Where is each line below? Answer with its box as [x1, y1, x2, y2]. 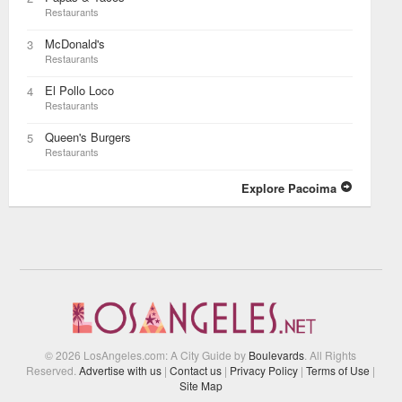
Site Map [179, 377, 223, 393]
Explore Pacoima [241, 179, 341, 197]
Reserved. [26, 362, 80, 378]
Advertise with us [79, 362, 162, 378]
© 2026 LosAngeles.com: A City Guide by [45, 346, 249, 363]
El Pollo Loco [45, 81, 114, 99]
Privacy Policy [230, 362, 299, 378]
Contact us [170, 362, 223, 378]
